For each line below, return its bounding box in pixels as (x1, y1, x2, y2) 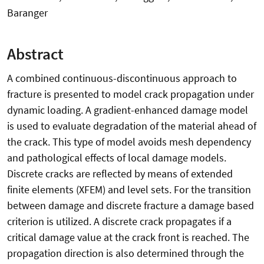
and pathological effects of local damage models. (7, 151, 226, 165)
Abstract (7, 44, 64, 64)
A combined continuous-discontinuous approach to (7, 71, 237, 85)
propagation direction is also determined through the (7, 246, 244, 260)
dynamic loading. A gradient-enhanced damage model (7, 103, 248, 117)
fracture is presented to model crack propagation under (7, 87, 254, 101)
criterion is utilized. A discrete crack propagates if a (7, 214, 232, 229)
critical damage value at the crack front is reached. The (7, 230, 249, 245)
